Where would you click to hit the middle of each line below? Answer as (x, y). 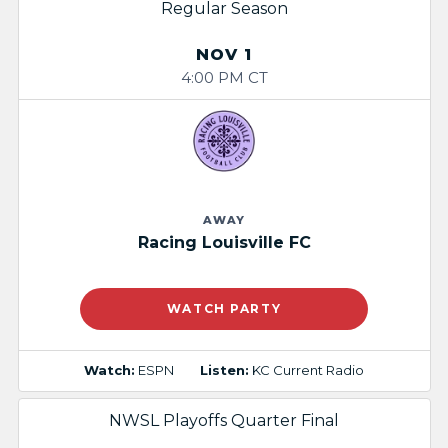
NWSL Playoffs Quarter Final (224, 420)
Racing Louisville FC (224, 242)
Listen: (224, 370)
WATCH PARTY (224, 308)
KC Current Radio (308, 370)
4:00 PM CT (224, 77)
